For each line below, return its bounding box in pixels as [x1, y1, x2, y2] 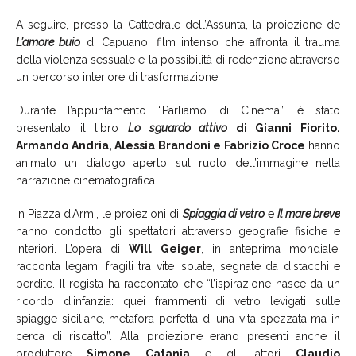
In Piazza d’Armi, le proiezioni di [16, 207, 183, 220]
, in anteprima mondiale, [200, 242, 341, 255]
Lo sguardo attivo [127, 121, 228, 134]
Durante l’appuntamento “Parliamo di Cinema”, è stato [16, 103, 340, 117]
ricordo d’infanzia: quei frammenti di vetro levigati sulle [16, 294, 340, 308]
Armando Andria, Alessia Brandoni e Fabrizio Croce [16, 138, 308, 152]
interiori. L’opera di [16, 242, 130, 255]
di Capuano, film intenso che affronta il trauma [80, 35, 341, 48]
